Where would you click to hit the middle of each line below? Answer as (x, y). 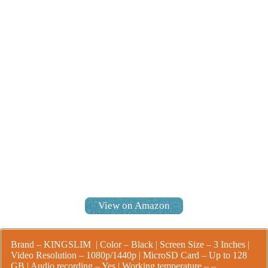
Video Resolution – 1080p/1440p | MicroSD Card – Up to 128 (129, 255)
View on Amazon (134, 205)
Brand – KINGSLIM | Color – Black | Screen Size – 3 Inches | (130, 245)
